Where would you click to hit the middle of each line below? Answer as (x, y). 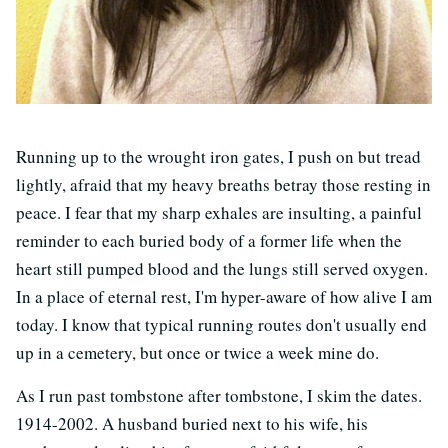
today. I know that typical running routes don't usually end (221, 324)
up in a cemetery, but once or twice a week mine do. (197, 352)
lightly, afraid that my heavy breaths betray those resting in (223, 184)
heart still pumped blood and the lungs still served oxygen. (222, 268)
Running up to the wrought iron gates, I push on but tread (218, 156)
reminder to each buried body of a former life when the (209, 240)
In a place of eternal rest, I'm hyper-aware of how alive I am (224, 296)
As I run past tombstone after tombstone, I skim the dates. (219, 395)
